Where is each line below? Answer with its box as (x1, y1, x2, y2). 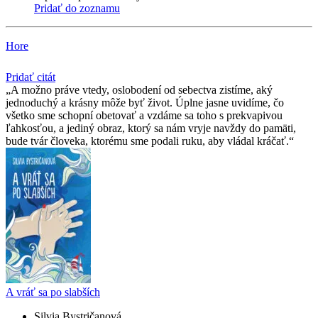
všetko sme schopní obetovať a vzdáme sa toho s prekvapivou (6, 109, 283, 122)
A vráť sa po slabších (6, 286, 100, 299)
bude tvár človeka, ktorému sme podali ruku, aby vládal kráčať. (6, 135, 289, 148)
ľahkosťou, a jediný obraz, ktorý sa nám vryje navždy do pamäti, (6, 122, 296, 135)
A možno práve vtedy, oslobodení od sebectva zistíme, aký (11, 84, 273, 97)
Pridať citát (6, 71, 55, 84)
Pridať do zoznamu (34, 2, 120, 15)
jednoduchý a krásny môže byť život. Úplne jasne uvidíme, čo (6, 97, 284, 109)
